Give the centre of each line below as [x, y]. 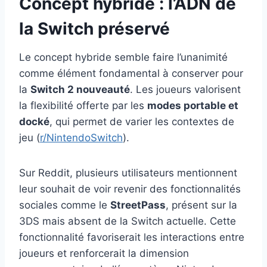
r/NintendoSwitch [81, 138]
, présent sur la [201, 205]
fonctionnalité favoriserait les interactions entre [132, 237]
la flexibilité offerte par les [83, 106]
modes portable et [193, 106]
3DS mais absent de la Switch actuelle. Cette [128, 221]
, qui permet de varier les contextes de [142, 122]
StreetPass [138, 205]
